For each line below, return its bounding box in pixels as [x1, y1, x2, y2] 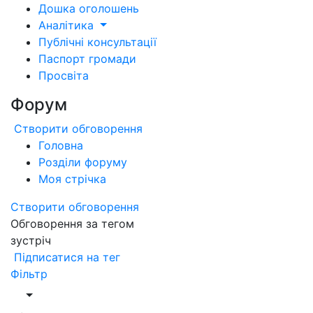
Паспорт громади [38, 52, 136, 66]
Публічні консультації [38, 35, 156, 49]
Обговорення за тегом [10, 217, 134, 231]
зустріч [10, 233, 51, 247]
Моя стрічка [38, 172, 106, 186]
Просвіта [38, 68, 89, 82]
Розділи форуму [38, 155, 127, 169]
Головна [38, 138, 83, 152]
